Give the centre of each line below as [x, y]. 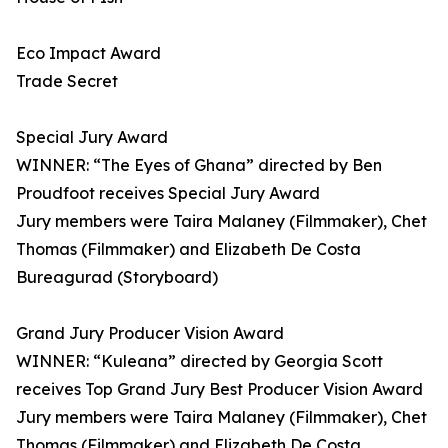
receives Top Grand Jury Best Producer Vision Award [219, 389]
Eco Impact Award [88, 53]
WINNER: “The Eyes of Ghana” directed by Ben [199, 165]
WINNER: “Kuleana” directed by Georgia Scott [199, 361]
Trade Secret [67, 81]
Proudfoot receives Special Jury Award [168, 193]
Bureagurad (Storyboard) [117, 277]
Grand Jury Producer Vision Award [150, 333]
